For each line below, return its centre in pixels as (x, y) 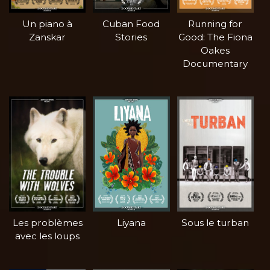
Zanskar (48, 37)
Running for (215, 24)
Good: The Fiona (215, 37)
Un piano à (48, 24)
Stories (131, 37)
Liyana (131, 222)
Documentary (215, 63)
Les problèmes (47, 222)
